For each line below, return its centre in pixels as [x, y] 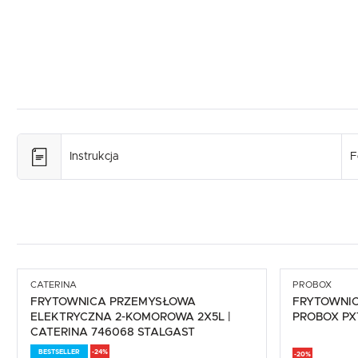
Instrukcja [94, 156]
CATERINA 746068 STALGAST [112, 333]
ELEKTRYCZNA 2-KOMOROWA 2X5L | [130, 318]
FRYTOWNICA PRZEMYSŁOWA [113, 302]
